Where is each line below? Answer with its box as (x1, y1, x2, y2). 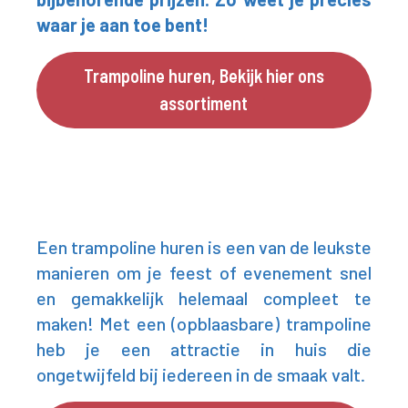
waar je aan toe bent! (36, 14, 209, 36)
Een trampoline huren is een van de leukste (36, 236, 372, 258)
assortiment (159, 92, 249, 114)
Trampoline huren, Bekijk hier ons (83, 65, 324, 87)
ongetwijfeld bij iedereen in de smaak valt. (36, 363, 365, 385)
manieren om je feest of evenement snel (36, 261, 372, 283)
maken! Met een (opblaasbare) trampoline (36, 312, 372, 334)
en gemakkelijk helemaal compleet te (36, 287, 372, 309)
